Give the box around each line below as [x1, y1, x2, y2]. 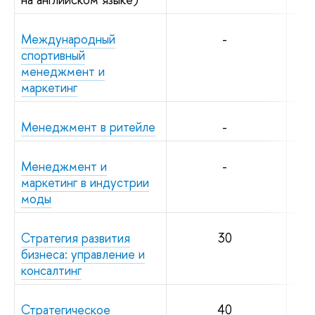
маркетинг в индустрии [21, 173, 149, 191]
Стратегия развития [21, 229, 130, 247]
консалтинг [21, 261, 82, 279]
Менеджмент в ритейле [21, 117, 155, 136]
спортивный [21, 46, 85, 64]
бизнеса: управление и [21, 245, 145, 263]
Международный [21, 30, 115, 48]
